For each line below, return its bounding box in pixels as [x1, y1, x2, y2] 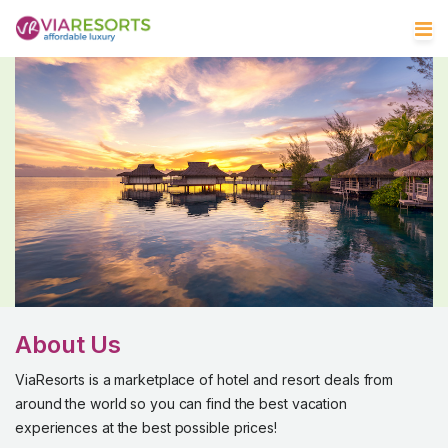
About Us [15, 330, 122, 359]
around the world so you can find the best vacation [15, 395, 347, 412]
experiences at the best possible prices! [15, 419, 277, 436]
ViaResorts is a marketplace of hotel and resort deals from [15, 371, 394, 388]
